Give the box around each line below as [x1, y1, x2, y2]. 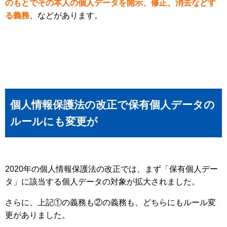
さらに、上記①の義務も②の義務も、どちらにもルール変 [5, 198, 216, 207]
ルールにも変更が [10, 116, 98, 128]
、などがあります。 [29, 11, 102, 20]
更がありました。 [5, 211, 70, 220]
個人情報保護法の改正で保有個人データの [10, 99, 215, 111]
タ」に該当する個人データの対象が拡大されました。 [5, 177, 200, 186]
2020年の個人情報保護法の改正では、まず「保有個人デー [5, 165, 218, 174]
